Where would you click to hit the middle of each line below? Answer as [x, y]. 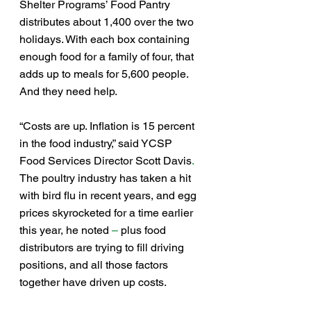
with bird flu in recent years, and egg [109, 195]
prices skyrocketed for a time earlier [108, 213]
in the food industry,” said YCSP [97, 143]
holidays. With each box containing [106, 39]
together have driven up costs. [93, 282]
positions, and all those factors [95, 265]
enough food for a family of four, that [108, 57]
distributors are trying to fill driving [103, 247]
